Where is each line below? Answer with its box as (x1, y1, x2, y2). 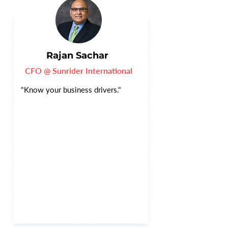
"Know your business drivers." (21, 85, 121, 94)
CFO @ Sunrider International (25, 66, 132, 75)
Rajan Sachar (46, 50, 108, 61)
